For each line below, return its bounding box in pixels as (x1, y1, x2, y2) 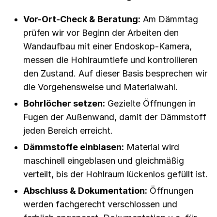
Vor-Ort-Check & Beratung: (23, 14, 140, 24)
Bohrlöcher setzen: (23, 98, 105, 108)
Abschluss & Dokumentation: (23, 185, 147, 196)
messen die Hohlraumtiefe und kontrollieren (23, 54, 198, 65)
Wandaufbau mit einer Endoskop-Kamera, (23, 41, 192, 51)
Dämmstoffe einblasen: (23, 141, 124, 152)
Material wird (124, 141, 179, 152)
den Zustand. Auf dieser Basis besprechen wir (23, 68, 207, 78)
